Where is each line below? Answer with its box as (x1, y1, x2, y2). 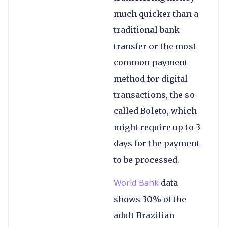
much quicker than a (113, 8, 198, 19)
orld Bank (121, 178, 159, 188)
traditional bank (113, 24, 180, 35)
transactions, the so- (113, 89, 199, 100)
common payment (113, 57, 188, 67)
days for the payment (113, 138, 200, 148)
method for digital (113, 73, 188, 84)
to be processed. (113, 154, 179, 165)
